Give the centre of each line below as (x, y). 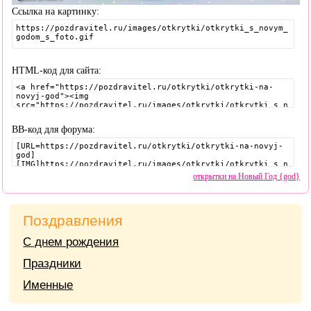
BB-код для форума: (54, 129)
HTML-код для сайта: (57, 70)
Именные (48, 285)
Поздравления (73, 220)
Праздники (52, 263)
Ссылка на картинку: (56, 11)
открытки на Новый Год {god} (247, 176)
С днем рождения (71, 242)
